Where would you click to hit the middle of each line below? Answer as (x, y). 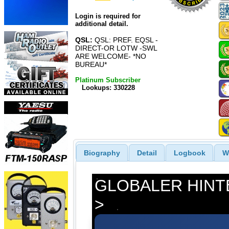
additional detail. (102, 24)
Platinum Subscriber (108, 80)
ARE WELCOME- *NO (111, 56)
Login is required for (108, 16)
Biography (102, 153)
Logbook (189, 153)
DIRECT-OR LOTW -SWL (116, 48)
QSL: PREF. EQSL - (125, 40)
